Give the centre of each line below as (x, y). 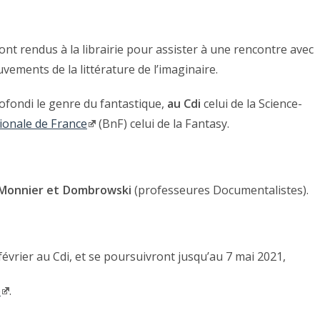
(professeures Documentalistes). (220, 190)
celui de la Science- (251, 104)
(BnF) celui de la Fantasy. (162, 124)
